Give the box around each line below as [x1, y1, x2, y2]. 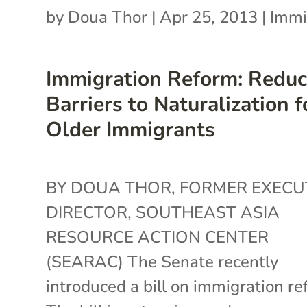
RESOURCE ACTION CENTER [46, 225, 269, 248]
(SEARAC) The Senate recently [46, 250, 279, 273]
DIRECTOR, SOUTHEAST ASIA [46, 201, 280, 223]
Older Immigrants [46, 115, 216, 144]
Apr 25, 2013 [160, 5, 258, 28]
